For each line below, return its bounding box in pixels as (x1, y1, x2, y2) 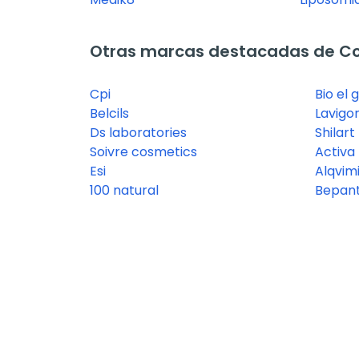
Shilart (314, 123, 355, 143)
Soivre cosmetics (90, 143, 197, 162)
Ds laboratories (90, 123, 187, 143)
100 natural (90, 181, 159, 200)
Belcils (90, 104, 129, 123)
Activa (314, 143, 355, 162)
